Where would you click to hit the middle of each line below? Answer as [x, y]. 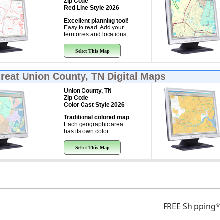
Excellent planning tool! [96, 21]
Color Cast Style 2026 [94, 105]
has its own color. [86, 131]
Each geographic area [93, 124]
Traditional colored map [96, 117]
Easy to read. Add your [94, 27]
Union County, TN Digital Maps [94, 76]
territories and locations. [96, 34]
